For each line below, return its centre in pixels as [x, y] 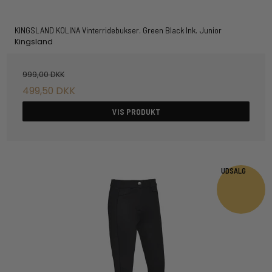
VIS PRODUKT [136, 111]
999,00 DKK [44, 74]
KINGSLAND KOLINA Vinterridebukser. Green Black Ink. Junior [118, 30]
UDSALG [233, 170]
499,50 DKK [49, 91]
